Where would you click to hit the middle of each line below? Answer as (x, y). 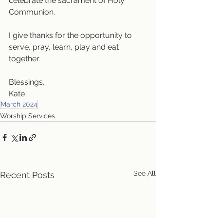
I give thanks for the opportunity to (71, 35)
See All (145, 173)
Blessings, (27, 82)
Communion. (32, 12)
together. (24, 58)
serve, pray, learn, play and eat (65, 47)
